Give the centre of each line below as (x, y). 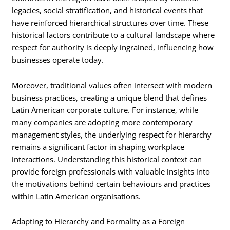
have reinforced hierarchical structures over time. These (110, 23)
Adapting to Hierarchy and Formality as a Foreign (99, 222)
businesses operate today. (58, 60)
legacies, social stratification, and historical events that (108, 11)
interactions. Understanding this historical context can (107, 159)
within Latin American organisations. (76, 196)
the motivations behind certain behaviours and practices (111, 184)
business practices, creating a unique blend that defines (110, 97)
